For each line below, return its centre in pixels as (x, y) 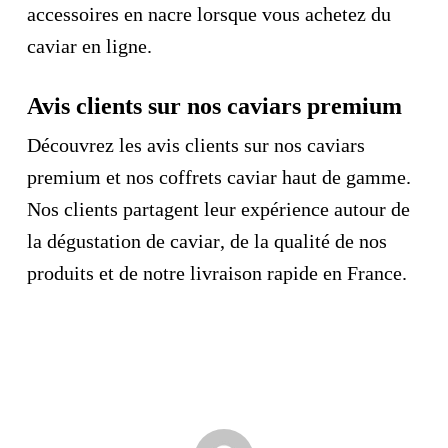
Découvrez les (86, 145)
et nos (129, 177)
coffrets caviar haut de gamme (282, 177)
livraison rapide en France (295, 273)
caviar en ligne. (89, 46)
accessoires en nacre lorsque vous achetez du (208, 14)
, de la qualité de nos (303, 241)
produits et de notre (108, 273)
